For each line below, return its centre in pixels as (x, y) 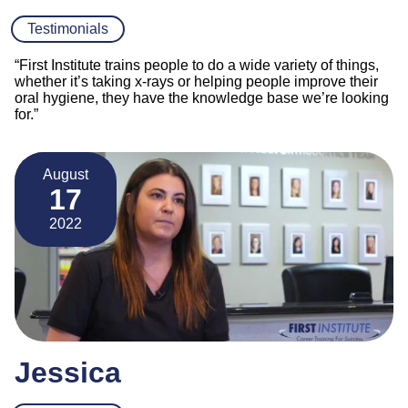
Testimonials (68, 28)
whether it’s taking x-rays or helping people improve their (196, 81)
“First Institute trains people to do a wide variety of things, (197, 65)
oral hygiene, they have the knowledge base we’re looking (202, 97)
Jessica (68, 372)
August (66, 174)
